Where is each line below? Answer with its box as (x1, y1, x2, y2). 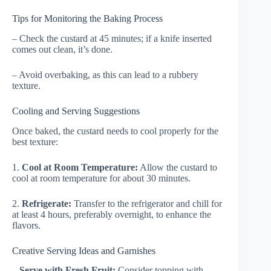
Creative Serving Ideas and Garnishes (12, 245, 155, 256)
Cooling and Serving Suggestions (12, 105, 140, 116)
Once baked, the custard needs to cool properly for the (12, 125, 218, 136)
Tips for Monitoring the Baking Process (12, 13, 163, 24)
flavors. (12, 220, 41, 230)
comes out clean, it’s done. (12, 44, 113, 54)
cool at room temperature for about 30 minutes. (12, 172, 191, 183)
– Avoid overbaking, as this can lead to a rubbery (12, 69, 198, 80)
